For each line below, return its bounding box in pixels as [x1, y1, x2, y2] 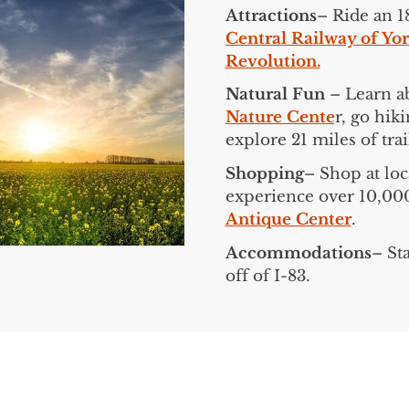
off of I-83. [225, 266, 310, 286]
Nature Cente [225, 108, 335, 128]
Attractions [225, 5, 317, 26]
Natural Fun [225, 85, 325, 105]
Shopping [225, 164, 304, 184]
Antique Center [225, 210, 351, 229]
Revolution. [225, 51, 320, 71]
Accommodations [225, 243, 372, 263]
